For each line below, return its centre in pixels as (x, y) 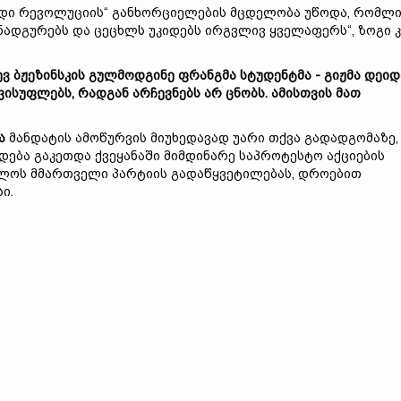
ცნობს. (248, 93)
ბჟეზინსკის (51, 75)
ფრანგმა (209, 75)
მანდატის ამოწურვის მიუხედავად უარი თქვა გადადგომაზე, (202, 138)
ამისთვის (303, 93)
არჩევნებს (168, 93)
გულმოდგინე (133, 75)
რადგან (105, 93)
